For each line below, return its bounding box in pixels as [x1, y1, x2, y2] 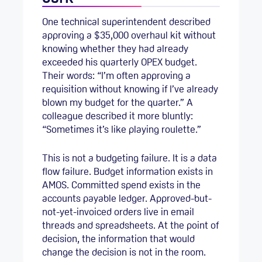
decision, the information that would [42, 232, 195, 245]
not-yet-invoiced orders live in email [42, 205, 194, 218]
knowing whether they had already [42, 42, 188, 56]
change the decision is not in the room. [42, 245, 206, 258]
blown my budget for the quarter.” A [42, 96, 193, 109]
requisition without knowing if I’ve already [42, 82, 218, 96]
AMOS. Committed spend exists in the [42, 178, 201, 191]
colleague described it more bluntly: [42, 109, 193, 123]
